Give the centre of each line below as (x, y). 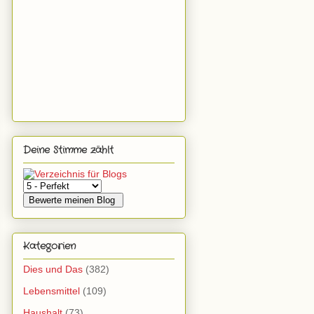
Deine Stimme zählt (68, 150)
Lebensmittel (52, 291)
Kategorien (49, 246)
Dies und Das (53, 269)
